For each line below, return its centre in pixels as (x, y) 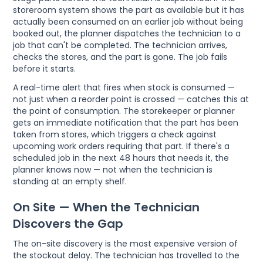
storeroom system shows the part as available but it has (129, 10)
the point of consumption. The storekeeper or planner (124, 111)
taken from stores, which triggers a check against (115, 134)
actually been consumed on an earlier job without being (128, 21)
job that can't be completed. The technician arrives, (120, 45)
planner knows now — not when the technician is (113, 169)
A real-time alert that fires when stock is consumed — (124, 87)
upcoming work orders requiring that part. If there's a (122, 146)
